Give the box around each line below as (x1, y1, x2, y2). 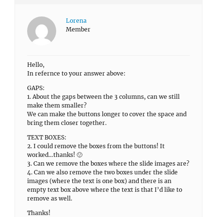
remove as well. (27, 195, 72, 202)
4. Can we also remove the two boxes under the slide (27, 169, 178, 176)
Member (66, 26, 91, 33)
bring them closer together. (27, 119, 107, 126)
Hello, (27, 61, 45, 68)
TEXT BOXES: (27, 134, 66, 141)
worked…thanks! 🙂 (27, 151, 82, 158)
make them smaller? (27, 102, 87, 109)
